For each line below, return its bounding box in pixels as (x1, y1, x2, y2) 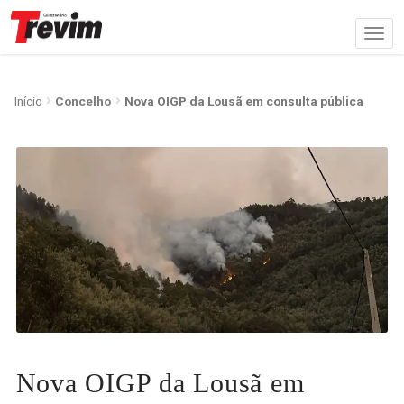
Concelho (55, 93, 112, 108)
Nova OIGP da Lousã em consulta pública (124, 93, 364, 108)
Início (14, 93, 42, 108)
